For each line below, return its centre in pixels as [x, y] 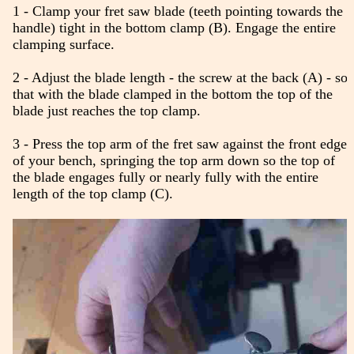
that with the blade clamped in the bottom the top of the [172, 94]
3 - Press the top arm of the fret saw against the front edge [179, 144]
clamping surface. [63, 45]
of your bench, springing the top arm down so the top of [173, 161]
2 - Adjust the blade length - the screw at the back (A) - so [180, 78]
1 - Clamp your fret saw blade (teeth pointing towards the [177, 11]
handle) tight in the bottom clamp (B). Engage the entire [174, 28]
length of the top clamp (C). [92, 194]
